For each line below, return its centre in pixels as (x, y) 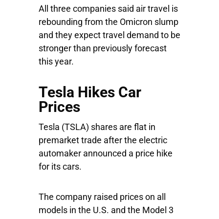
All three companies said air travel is (108, 9)
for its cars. (61, 166)
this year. (58, 61)
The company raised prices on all (102, 197)
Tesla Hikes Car (90, 92)
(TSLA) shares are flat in (109, 127)
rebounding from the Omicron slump (109, 22)
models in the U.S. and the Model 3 (106, 210)
